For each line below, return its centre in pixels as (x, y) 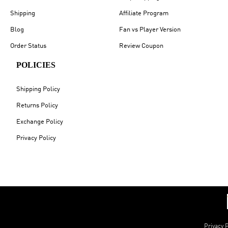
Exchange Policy (40, 122)
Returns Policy (37, 105)
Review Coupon (141, 46)
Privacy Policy (36, 138)
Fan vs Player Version (150, 30)
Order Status (28, 46)
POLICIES (36, 65)
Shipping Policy (38, 89)
